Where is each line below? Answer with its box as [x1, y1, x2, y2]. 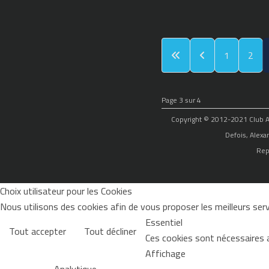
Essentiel [145, 213, 183, 232]
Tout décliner [84, 222, 136, 241]
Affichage [145, 244, 186, 263]
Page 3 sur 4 [161, 93, 201, 107]
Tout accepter [9, 222, 66, 241]
